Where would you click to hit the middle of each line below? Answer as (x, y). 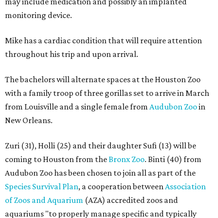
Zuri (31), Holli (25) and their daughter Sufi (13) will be (100, 146)
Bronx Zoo (127, 159)
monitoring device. (38, 15)
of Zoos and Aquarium (44, 200)
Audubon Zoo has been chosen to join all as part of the (100, 173)
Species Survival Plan (42, 187)
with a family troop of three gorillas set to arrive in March (107, 93)
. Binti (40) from (173, 159)
